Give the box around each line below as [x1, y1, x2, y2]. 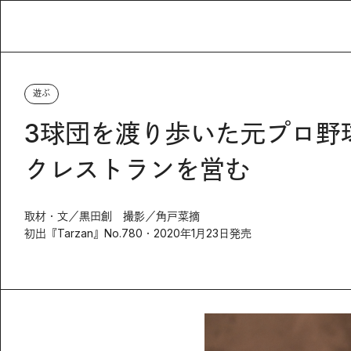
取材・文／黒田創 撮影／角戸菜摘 [24, 208, 200, 223]
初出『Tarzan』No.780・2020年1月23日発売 [24, 226, 251, 240]
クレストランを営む [24, 154, 250, 185]
